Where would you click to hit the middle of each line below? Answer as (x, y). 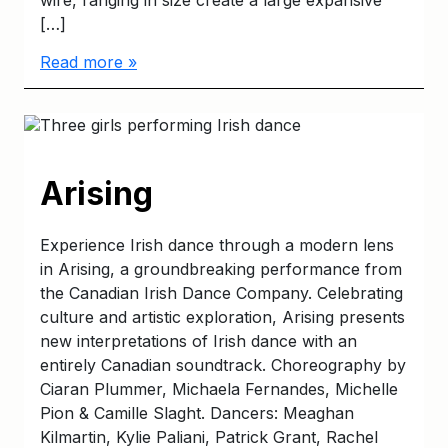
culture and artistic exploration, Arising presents (222, 316)
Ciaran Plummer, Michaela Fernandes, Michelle (219, 388)
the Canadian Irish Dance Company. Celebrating (221, 292)
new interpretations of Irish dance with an (198, 340)
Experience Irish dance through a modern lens (217, 244)
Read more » (88, 62)
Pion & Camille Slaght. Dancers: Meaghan (197, 412)
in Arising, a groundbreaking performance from (221, 268)
